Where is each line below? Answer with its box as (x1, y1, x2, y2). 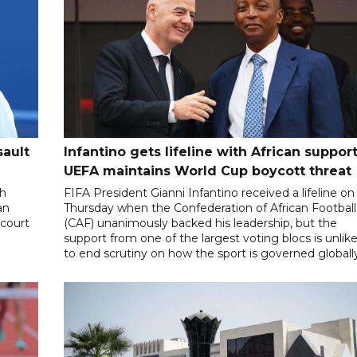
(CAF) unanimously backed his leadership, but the (64, 216, 338, 231)
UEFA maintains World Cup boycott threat (64, 163, 352, 179)
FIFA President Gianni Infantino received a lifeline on (64, 186, 355, 201)
